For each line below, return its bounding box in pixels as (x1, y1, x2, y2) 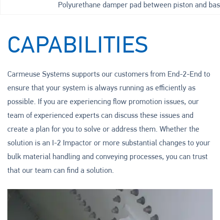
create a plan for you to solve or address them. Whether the (7, 126, 199, 134)
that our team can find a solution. (7, 167, 114, 175)
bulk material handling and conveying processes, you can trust (7, 153, 208, 162)
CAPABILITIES (7, 35, 148, 59)
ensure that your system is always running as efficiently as (7, 84, 195, 93)
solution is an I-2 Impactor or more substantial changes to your (7, 139, 210, 148)
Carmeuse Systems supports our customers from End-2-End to (7, 71, 210, 79)
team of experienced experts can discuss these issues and (7, 112, 193, 120)
